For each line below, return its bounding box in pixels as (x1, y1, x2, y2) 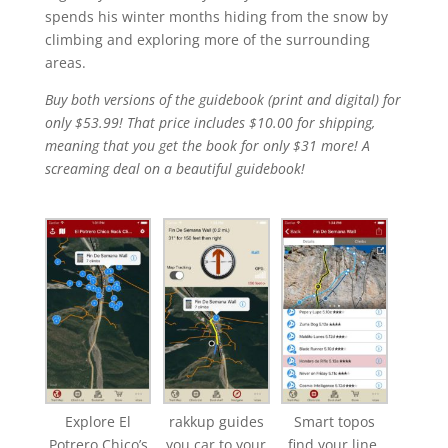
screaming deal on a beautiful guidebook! (44, 158, 305, 178)
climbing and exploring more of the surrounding (44, 29, 370, 49)
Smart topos (294, 411, 376, 431)
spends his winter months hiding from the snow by (44, 6, 388, 26)
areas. (44, 52, 86, 72)
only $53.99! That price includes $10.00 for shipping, (44, 112, 375, 132)
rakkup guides (168, 411, 264, 431)
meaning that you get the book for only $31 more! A (44, 135, 370, 155)
